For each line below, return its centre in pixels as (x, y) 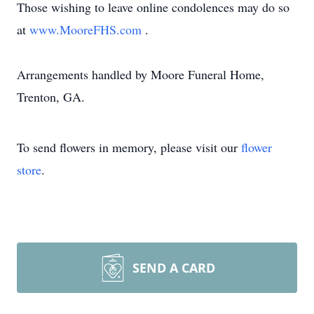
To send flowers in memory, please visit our (129, 147)
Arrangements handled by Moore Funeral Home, (141, 74)
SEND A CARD (174, 268)
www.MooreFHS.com (87, 29)
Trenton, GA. (51, 97)
